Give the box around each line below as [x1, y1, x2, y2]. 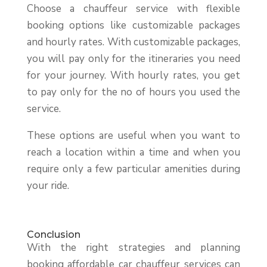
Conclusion [26, 229, 80, 241]
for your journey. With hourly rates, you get [26, 69, 241, 83]
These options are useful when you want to [26, 129, 241, 143]
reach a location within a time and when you [26, 145, 241, 160]
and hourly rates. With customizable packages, [26, 35, 241, 49]
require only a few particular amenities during [26, 162, 241, 176]
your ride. [26, 179, 69, 193]
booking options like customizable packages [26, 18, 241, 33]
